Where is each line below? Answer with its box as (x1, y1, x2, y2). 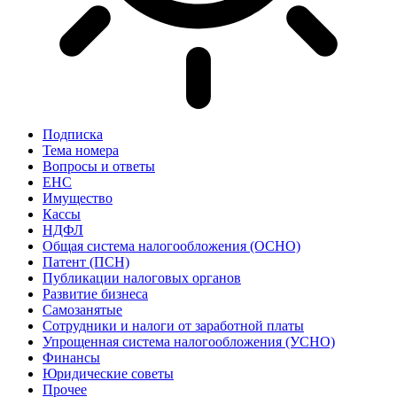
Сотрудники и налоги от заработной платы (43, 318, 304, 333)
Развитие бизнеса (43, 286, 148, 301)
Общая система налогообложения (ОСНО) (43, 238, 300, 253)
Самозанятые (43, 302, 122, 317)
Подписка (43, 127, 103, 142)
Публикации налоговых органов (43, 270, 241, 285)
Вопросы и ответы (43, 159, 155, 174)
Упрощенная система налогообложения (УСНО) (43, 334, 335, 349)
